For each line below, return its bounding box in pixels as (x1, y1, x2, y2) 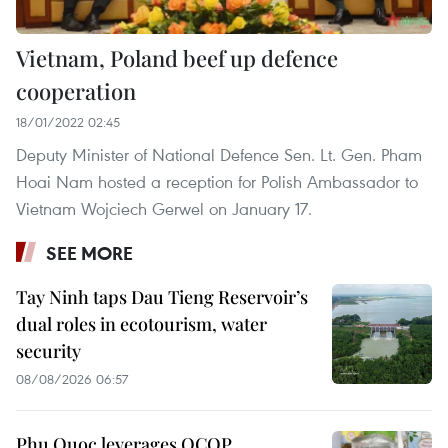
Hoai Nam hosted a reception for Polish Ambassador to (16, 170, 418, 194)
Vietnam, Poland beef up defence (16, 43, 338, 74)
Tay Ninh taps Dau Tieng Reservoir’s (16, 285, 308, 310)
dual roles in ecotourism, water (16, 312, 267, 337)
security (16, 339, 81, 364)
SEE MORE (46, 241, 133, 266)
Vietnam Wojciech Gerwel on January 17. (16, 197, 312, 221)
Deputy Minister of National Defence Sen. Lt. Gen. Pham (16, 143, 422, 167)
